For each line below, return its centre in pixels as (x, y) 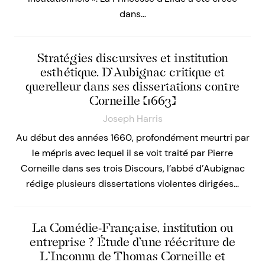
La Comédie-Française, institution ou (132, 228)
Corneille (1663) (132, 101)
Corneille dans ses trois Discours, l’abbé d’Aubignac (132, 169)
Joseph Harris (132, 119)
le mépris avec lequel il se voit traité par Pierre (132, 153)
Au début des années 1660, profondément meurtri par (132, 138)
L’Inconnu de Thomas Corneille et (132, 256)
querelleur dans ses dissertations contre (132, 87)
